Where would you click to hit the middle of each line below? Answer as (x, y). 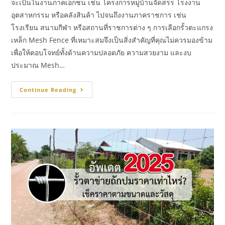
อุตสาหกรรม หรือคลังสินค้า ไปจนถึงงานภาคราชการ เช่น (99, 15)
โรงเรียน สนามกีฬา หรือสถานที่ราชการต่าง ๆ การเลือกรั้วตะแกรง (112, 27)
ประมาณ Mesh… (38, 65)
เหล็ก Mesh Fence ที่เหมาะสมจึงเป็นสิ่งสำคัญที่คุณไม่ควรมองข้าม (112, 40)
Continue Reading (48, 89)
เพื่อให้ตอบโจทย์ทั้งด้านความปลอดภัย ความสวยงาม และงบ (101, 52)
